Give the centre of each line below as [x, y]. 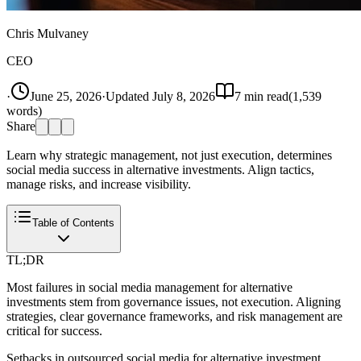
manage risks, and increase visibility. [99, 184]
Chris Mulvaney [48, 33]
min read [265, 96]
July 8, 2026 [184, 96]
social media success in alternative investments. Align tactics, [160, 169]
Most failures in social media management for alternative [149, 287]
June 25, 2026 [66, 96]
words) [24, 110]
